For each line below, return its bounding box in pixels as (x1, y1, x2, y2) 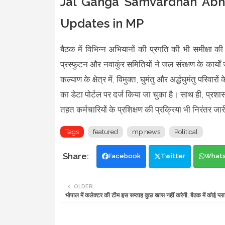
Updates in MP (60, 16, 147, 31)
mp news (132, 128, 160, 136)
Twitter (160, 152, 185, 160)
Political (174, 128, 198, 136)
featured (92, 128, 118, 136)
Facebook (108, 152, 141, 160)
